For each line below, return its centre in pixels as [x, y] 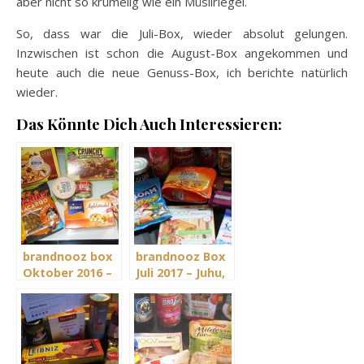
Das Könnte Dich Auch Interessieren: [149, 124]
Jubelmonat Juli [181, 289]
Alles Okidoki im [71, 289]
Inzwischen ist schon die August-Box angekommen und [182, 53]
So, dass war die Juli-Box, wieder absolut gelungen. [182, 34]
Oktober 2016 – [67, 273]
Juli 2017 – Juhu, [180, 273]
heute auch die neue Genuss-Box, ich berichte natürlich [182, 73]
